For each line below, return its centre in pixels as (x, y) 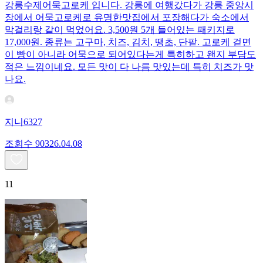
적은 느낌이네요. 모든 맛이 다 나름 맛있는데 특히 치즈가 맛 (129, 67)
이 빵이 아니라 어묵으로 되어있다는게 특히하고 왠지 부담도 (130, 55)
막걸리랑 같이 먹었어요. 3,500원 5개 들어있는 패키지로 (120, 30)
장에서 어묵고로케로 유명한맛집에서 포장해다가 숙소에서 (127, 18)
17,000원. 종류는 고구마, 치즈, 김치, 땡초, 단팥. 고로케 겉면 (128, 42)
